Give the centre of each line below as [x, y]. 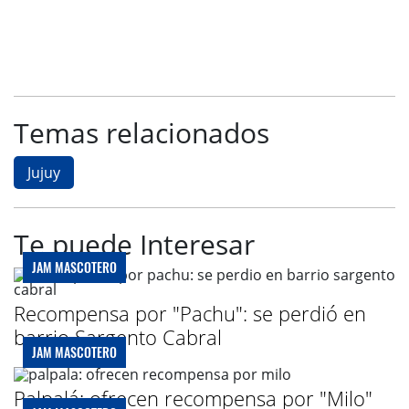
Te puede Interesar [134, 244]
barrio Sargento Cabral [118, 336]
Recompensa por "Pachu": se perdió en [190, 313]
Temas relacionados [142, 132]
